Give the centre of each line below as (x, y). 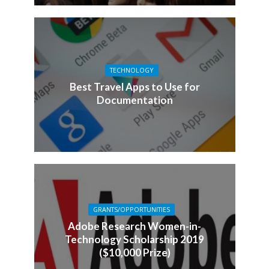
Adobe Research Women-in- (134, 226)
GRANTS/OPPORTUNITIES (131, 210)
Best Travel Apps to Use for (134, 86)
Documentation (134, 100)
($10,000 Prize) (134, 253)
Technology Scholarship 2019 (134, 240)
